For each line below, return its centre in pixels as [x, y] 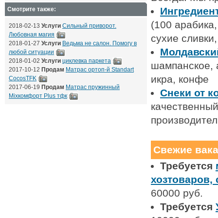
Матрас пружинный [93, 87]
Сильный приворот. [89, 26]
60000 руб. [177, 193]
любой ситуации [31, 52]
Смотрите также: [32, 9]
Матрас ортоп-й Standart [100, 70]
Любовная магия [32, 35]
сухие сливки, [184, 38]
